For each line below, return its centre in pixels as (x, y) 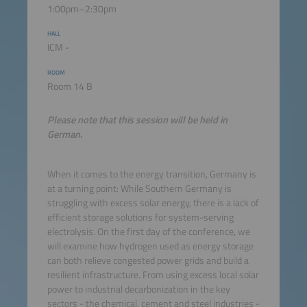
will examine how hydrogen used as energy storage (150, 246)
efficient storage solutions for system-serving (140, 217)
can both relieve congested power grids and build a (148, 260)
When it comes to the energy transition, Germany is (151, 174)
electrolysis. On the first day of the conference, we (148, 231)
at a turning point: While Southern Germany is (139, 188)
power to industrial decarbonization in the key (138, 289)
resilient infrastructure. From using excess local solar (153, 274)
